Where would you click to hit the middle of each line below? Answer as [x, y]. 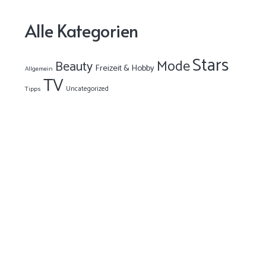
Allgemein [39, 69]
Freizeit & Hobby [125, 68]
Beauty [74, 67]
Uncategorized [87, 89]
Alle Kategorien [82, 30]
